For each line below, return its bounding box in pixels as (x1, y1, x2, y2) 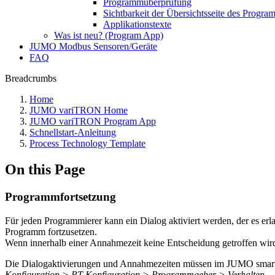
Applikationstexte (103, 19, 171, 29)
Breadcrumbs (5, 73, 56, 83)
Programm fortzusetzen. (5, 226, 97, 237)
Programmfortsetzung (5, 190, 116, 203)
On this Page (5, 161, 85, 177)
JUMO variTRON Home (29, 105, 128, 115)
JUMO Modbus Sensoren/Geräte (29, 41, 157, 52)
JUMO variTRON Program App (29, 116, 156, 126)
